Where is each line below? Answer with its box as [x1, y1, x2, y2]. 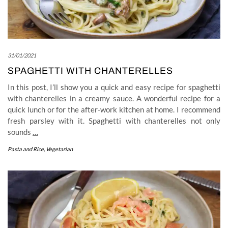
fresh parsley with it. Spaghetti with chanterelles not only [8, 116, 220, 125]
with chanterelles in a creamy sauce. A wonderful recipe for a [8, 93, 220, 103]
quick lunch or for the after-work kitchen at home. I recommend [8, 104, 220, 114]
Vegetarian [46, 145, 73, 152]
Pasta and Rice [8, 145, 44, 152]
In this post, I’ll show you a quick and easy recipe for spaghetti [8, 82, 220, 92]
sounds [8, 127, 33, 136]
